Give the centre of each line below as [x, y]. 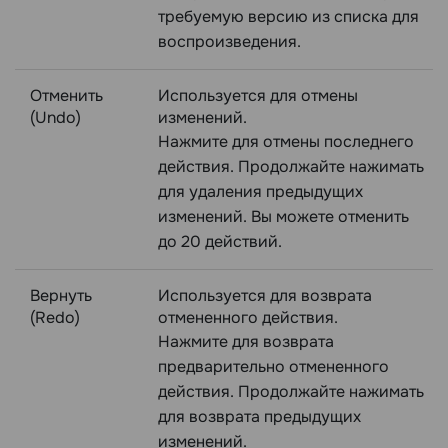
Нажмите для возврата [246, 341]
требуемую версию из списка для [288, 16]
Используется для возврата [265, 295]
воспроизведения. [229, 41]
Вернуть [61, 295]
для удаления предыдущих [260, 191]
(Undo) [55, 117]
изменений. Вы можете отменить [283, 216]
